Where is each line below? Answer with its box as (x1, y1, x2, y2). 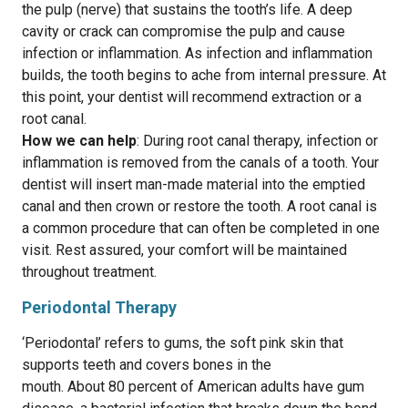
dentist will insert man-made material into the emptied (22, 176, 365, 193)
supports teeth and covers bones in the (22, 356, 271, 373)
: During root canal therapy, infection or (137, 132, 378, 149)
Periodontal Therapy (22, 298, 177, 317)
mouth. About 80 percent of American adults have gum (22, 378, 364, 395)
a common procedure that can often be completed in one (22, 219, 380, 237)
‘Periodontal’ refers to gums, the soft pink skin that (22, 334, 343, 352)
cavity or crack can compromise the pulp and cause (22, 23, 345, 40)
